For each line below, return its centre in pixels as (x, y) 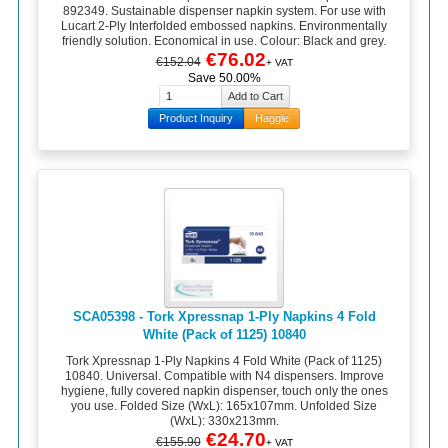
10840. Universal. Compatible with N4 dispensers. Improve (224, 375)
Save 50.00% (224, 77)
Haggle (272, 118)
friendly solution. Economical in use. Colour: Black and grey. (224, 40)
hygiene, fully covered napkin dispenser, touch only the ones (224, 390)
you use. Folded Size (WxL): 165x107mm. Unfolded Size (224, 405)
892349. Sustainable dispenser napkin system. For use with (224, 10)
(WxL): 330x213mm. (224, 420)
